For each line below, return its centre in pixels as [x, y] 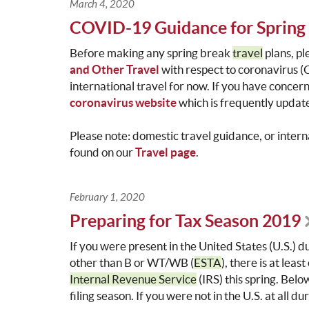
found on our [102, 152]
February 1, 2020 [107, 198]
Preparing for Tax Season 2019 [185, 221]
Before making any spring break [151, 53]
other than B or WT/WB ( [131, 263]
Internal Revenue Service [133, 279]
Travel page [165, 152]
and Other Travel [114, 70]
